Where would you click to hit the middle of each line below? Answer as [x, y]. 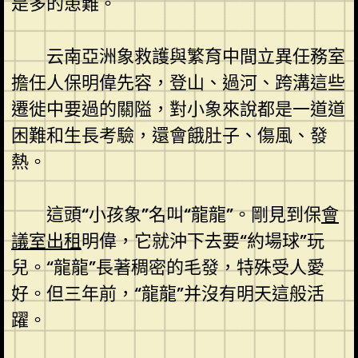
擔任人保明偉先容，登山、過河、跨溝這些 [178, 82]
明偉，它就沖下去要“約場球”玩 [203, 241]
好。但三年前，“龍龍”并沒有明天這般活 [167, 293]
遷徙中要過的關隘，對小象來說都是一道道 [178, 109]
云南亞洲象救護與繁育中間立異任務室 [195, 56]
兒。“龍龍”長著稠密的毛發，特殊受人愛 [167, 267]
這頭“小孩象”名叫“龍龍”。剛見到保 [183, 214]
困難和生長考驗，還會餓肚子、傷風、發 [169, 135]
